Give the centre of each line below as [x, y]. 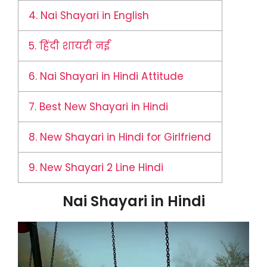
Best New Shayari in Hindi [103, 107]
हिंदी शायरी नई [74, 46]
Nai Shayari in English [94, 16]
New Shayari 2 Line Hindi [100, 168]
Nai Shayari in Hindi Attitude [111, 77]
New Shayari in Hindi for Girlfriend [124, 137]
